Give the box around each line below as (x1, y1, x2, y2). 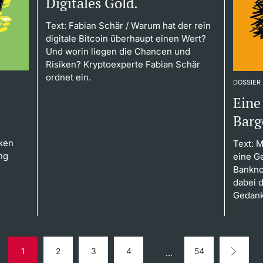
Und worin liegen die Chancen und (45, 45, 190, 57)
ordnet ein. (45, 71, 91, 83)
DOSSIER (233, 77, 261, 86)
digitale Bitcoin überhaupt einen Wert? (45, 32, 206, 44)
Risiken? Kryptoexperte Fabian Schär (45, 58, 200, 70)
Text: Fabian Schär (45, 19, 123, 31)
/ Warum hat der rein (123, 19, 211, 31)
